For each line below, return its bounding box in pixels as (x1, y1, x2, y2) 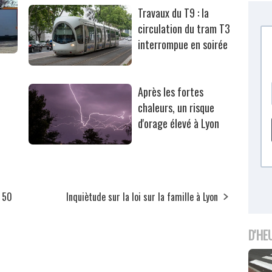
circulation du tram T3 (138, 20, 231, 36)
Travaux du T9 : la (138, 4, 209, 21)
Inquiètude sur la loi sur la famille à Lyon (66, 189, 219, 204)
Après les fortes (138, 83, 204, 100)
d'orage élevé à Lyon (138, 115, 220, 131)
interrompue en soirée (138, 36, 228, 52)
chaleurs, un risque (138, 99, 215, 115)
